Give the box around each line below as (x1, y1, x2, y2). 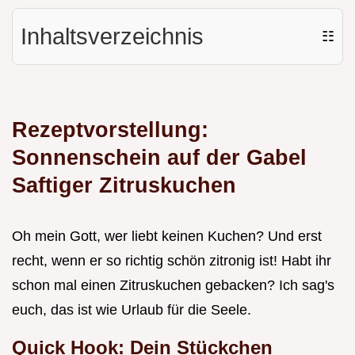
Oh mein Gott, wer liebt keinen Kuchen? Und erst (12, 228, 322, 245)
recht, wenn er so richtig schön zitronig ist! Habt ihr (12, 253, 331, 269)
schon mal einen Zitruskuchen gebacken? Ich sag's (12, 277, 334, 294)
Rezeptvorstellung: (12, 117, 208, 143)
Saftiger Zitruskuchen (12, 173, 236, 198)
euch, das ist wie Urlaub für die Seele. (12, 302, 251, 319)
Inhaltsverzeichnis (21, 24, 204, 50)
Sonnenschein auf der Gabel (12, 145, 307, 170)
